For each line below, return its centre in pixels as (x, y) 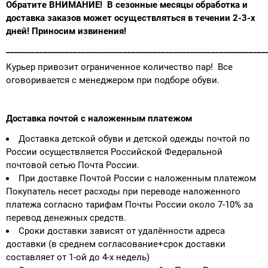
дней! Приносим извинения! (66, 31)
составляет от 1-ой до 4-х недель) (78, 257)
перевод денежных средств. (66, 217)
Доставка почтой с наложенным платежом (99, 118)
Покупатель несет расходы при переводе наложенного (123, 191)
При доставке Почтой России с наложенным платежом (137, 178)
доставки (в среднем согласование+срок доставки (116, 244)
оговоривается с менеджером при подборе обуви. (113, 80)
